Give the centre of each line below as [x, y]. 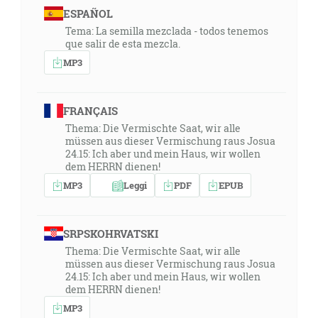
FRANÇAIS [90, 111]
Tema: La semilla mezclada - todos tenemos [167, 31]
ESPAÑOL [88, 13]
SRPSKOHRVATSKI [110, 234]
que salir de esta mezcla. [123, 44]
